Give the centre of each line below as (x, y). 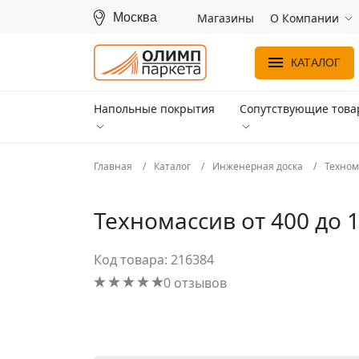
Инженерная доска (258, 166)
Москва (135, 17)
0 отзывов (195, 282)
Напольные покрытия (154, 109)
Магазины (226, 18)
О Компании (305, 18)
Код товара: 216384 (154, 260)
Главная (114, 166)
